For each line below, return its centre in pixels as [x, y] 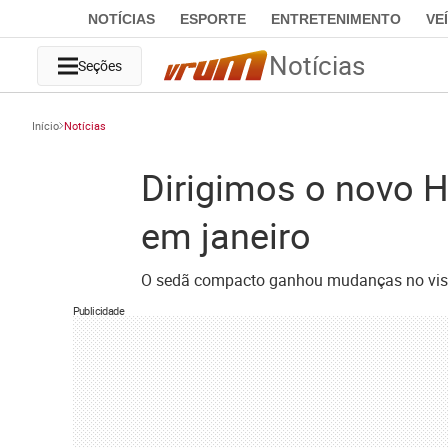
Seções [99, 65]
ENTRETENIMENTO [335, 19]
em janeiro [225, 235]
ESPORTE [212, 19]
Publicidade [98, 310]
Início [45, 125]
